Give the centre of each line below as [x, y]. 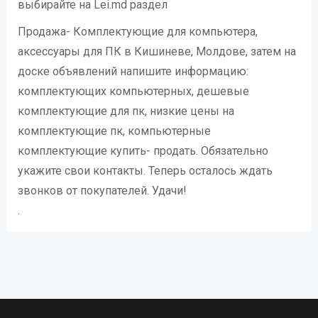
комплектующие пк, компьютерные [114, 131]
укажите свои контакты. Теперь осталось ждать [145, 170]
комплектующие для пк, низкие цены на [126, 111]
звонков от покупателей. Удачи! [102, 190]
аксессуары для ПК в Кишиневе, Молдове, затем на [157, 51]
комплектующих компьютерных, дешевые [133, 91]
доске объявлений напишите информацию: [133, 71]
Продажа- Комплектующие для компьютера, [138, 31]
